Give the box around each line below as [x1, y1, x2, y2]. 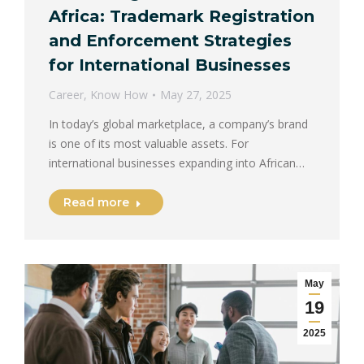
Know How [90, 87, 148, 103]
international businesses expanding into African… [49, 155, 305, 171]
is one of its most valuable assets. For [49, 136, 249, 152]
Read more [63, 195, 129, 210]
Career [49, 87, 84, 103]
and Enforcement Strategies [49, 31, 292, 51]
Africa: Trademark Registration [49, 6, 314, 27]
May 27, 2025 [160, 87, 232, 103]
